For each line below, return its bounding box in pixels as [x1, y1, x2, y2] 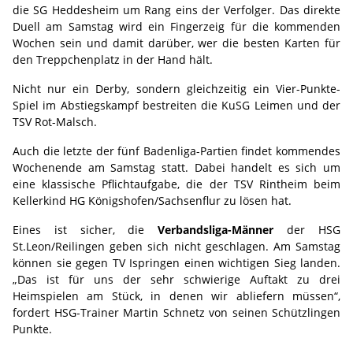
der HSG [273, 222, 341, 237]
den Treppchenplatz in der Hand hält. [13, 52, 213, 67]
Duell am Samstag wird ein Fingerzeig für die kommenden [13, 19, 340, 34]
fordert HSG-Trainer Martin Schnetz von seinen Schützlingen [13, 305, 340, 320]
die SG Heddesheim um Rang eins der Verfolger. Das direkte [13, 2, 340, 17]
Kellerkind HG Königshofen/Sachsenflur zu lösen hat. [13, 193, 292, 208]
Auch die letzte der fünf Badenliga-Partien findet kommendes [13, 143, 340, 158]
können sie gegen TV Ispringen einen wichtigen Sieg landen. [13, 255, 340, 270]
